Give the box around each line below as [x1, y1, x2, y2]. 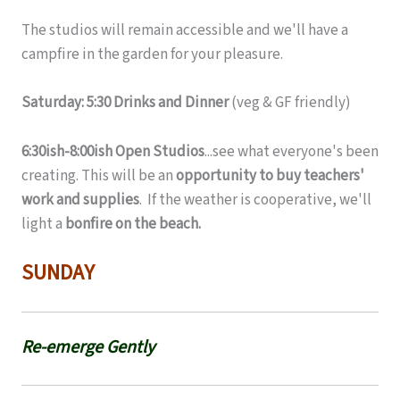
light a [21, 212, 65, 235]
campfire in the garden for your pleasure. [21, 44, 283, 66]
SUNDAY [21, 256, 95, 288]
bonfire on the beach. [65, 212, 201, 235]
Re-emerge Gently [21, 334, 154, 360]
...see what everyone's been [204, 140, 379, 162]
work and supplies [21, 188, 139, 211]
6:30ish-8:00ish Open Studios [21, 140, 204, 162]
